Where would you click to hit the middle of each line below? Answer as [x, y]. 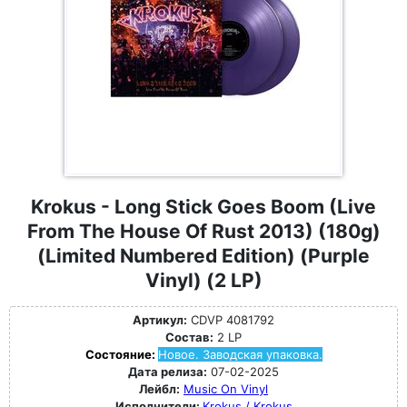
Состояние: [121, 354]
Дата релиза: [168, 372]
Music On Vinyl [226, 389]
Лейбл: [159, 389]
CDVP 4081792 [231, 320]
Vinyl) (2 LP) [203, 280]
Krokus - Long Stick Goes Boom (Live [203, 207]
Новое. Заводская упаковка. [240, 354]
